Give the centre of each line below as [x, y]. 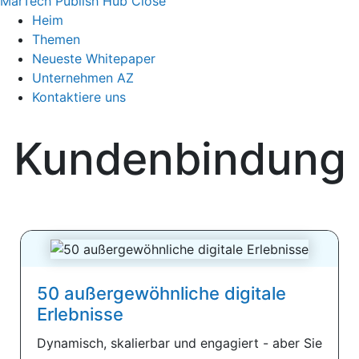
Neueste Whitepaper [94, 58]
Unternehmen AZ [83, 77]
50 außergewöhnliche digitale [161, 294]
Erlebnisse [80, 315]
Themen [56, 39]
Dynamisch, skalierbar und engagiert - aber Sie [179, 343]
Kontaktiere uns [79, 97]
